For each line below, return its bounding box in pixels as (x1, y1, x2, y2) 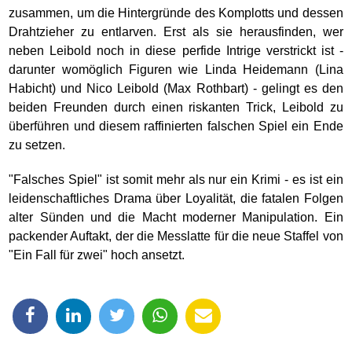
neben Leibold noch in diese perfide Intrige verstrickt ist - (9, 44, 343, 57)
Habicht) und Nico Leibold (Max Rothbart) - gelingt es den (9, 82, 343, 95)
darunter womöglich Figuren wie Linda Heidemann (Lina (9, 63, 343, 76)
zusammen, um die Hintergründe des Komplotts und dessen (9, 6, 343, 20)
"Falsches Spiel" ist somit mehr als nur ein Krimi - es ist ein (9, 173, 343, 186)
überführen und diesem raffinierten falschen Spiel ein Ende (9, 119, 343, 133)
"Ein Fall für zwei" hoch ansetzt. (9, 248, 185, 262)
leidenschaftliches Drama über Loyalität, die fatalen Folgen (9, 192, 343, 205)
